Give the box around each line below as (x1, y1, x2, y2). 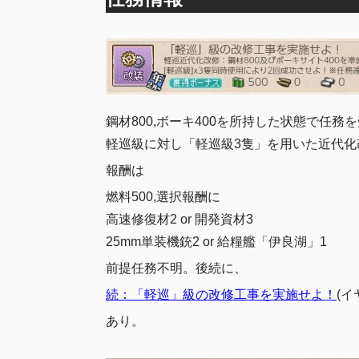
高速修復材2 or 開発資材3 (106, 212, 253, 227)
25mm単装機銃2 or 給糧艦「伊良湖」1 (106, 235, 327, 249)
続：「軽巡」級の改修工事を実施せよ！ (106, 288, 337, 302)
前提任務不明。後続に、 (106, 261, 247, 276)
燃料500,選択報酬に (106, 190, 220, 204)
